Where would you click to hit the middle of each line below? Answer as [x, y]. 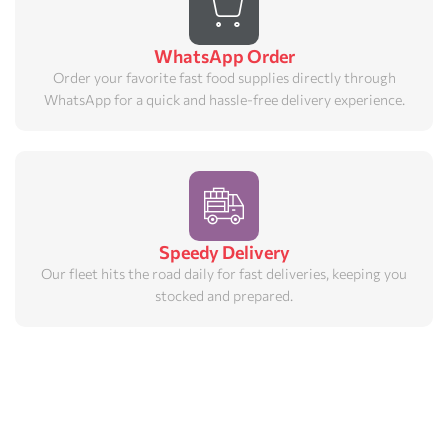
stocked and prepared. [224, 295]
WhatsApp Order [224, 55]
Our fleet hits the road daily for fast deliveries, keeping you [224, 273]
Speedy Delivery [224, 251]
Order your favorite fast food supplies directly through [224, 77]
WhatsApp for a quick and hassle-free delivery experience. [224, 99]
